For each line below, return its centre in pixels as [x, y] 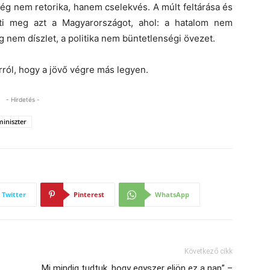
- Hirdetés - [23, 99]
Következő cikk [209, 251]
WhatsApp [172, 194]
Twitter [14, 194]
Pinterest [89, 194]
